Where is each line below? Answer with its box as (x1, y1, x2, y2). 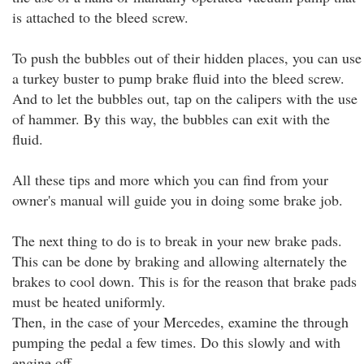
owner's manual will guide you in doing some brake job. (12, 190, 343, 210)
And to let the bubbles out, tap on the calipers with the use (12, 89, 357, 108)
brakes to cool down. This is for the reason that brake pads (12, 271, 357, 291)
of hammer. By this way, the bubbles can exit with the (12, 109, 330, 128)
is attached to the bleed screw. (12, 7, 188, 27)
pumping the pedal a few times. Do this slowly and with (12, 332, 340, 352)
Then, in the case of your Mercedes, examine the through (12, 312, 349, 331)
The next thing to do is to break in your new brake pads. (12, 231, 342, 250)
